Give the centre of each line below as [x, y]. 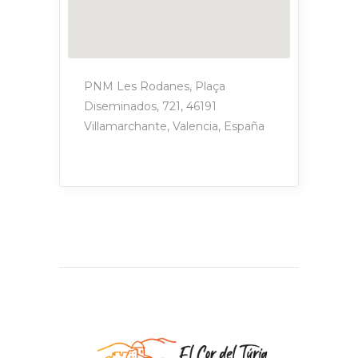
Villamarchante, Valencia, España [174, 126]
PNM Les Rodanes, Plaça [155, 86]
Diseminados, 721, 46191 [150, 106]
